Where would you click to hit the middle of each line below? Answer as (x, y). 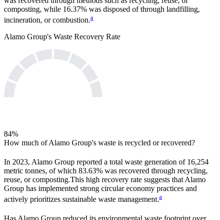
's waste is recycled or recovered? (143, 142)
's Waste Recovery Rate (84, 37)
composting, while (32, 9)
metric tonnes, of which (40, 170)
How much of (26, 142)
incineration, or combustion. (47, 20)
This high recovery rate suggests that (127, 179)
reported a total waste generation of (131, 162)
